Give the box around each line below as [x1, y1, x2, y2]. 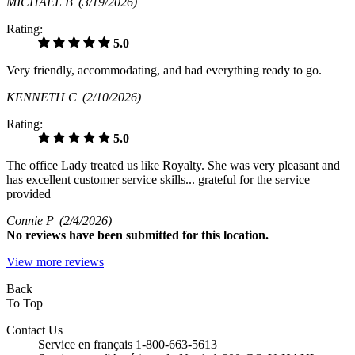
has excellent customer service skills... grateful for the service [6, 172, 310, 186]
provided [6, 186, 51, 200]
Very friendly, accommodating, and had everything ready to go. [6, 63, 322, 77]
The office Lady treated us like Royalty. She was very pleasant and [6, 158, 340, 172]
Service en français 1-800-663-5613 [38, 337, 217, 351]
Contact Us [6, 323, 63, 337]
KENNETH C [6, 90, 82, 104]
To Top [6, 296, 43, 310]
